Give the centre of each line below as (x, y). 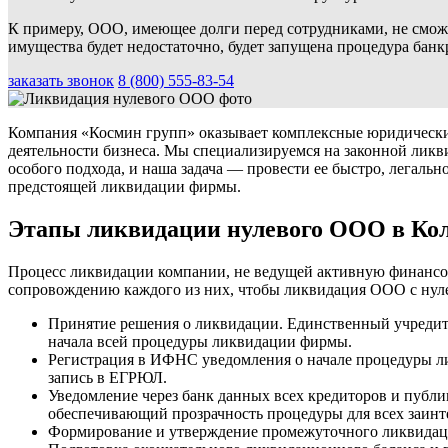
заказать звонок (61, 80)
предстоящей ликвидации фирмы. (124, 186)
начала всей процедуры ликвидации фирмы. (200, 341)
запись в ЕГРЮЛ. (107, 377)
